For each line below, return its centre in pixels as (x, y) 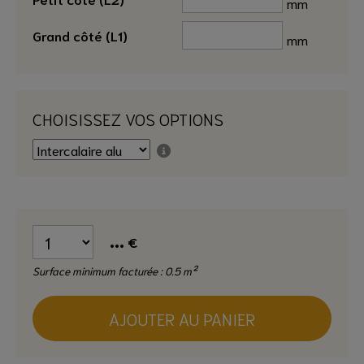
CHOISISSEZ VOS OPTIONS (128, 119)
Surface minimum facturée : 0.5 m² (115, 271)
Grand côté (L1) (80, 35)
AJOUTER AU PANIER (182, 319)
